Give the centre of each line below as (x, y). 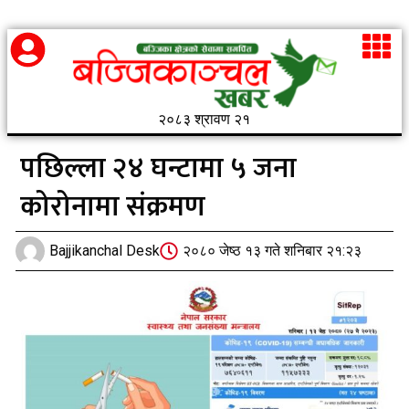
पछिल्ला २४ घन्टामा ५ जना (158, 168)
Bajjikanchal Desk (105, 251)
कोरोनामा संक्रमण (113, 206)
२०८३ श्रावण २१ (204, 119)
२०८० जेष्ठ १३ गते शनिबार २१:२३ (272, 251)
